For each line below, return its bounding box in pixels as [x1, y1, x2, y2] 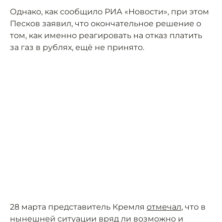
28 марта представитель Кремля [10, 202, 147, 212]
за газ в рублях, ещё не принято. [10, 43, 144, 52]
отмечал [147, 202, 181, 212]
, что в [181, 202, 206, 212]
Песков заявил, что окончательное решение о [10, 19, 201, 28]
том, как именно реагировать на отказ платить [10, 31, 202, 40]
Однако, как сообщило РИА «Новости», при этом [10, 7, 209, 16]
